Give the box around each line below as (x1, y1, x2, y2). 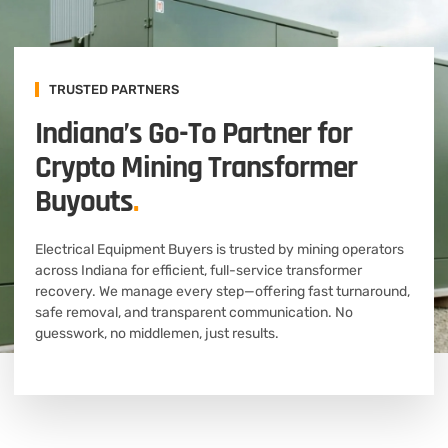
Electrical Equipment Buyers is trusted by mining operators (35, 240, 404, 258)
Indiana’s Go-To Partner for (35, 113, 352, 154)
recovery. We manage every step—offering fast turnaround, (35, 282, 410, 300)
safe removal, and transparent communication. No (35, 303, 353, 321)
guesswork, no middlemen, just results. (35, 324, 279, 342)
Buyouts (35, 181, 133, 222)
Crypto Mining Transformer (35, 147, 357, 188)
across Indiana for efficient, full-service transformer (35, 261, 362, 279)
